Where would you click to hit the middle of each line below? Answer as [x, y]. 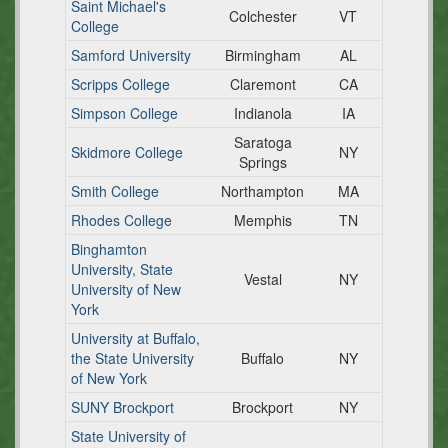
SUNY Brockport [122, 407]
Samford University [131, 55]
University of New [126, 289]
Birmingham [262, 55]
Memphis [262, 220]
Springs [262, 162]
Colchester [262, 16]
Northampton [262, 191]
